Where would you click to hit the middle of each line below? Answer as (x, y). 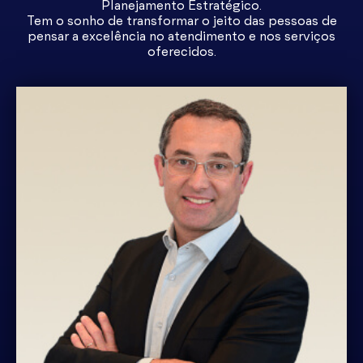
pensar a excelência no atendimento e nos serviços (181, 36)
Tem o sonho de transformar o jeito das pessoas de (181, 21)
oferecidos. (181, 51)
